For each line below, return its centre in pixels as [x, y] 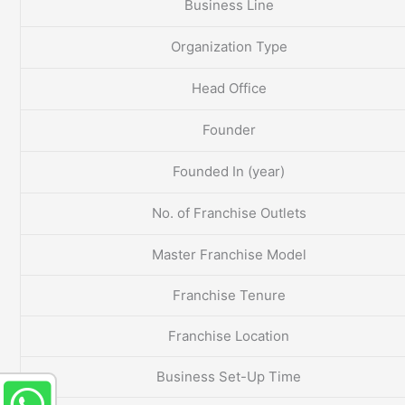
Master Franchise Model [229, 255]
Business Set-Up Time [229, 377]
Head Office [229, 89]
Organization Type [229, 47]
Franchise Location [229, 336]
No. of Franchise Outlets [229, 213]
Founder [229, 130]
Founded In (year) [229, 172]
